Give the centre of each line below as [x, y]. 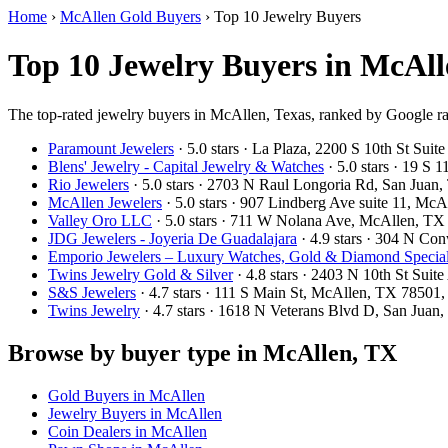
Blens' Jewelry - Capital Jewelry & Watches [186, 166]
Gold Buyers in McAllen [126, 395]
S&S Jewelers [92, 292]
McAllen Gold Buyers [130, 16]
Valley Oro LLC [100, 220]
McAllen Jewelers [105, 202]
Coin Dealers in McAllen [127, 431]
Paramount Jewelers [111, 148]
